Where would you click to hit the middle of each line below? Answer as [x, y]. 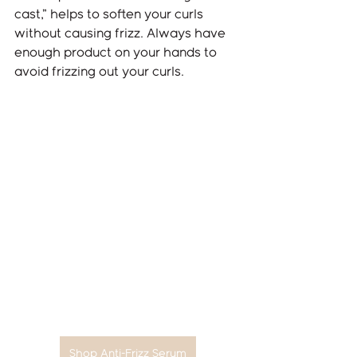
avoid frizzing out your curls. [99, 73]
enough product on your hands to [117, 53]
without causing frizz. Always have [122, 34]
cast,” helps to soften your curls [110, 15]
